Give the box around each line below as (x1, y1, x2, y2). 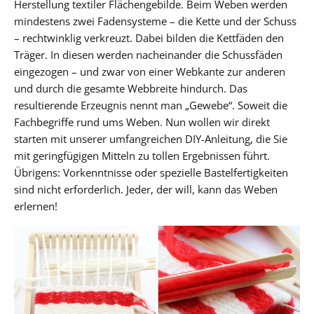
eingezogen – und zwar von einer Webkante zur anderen (14, 64, 285, 78)
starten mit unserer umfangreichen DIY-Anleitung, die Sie (14, 131, 287, 146)
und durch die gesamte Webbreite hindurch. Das (14, 81, 247, 95)
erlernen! (14, 198, 57, 213)
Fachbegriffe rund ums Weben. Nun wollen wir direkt (14, 114, 270, 129)
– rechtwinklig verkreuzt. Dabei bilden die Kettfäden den (14, 30, 284, 45)
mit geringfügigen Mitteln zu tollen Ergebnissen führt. (14, 148, 270, 163)
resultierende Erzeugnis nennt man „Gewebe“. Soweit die (14, 97, 287, 112)
